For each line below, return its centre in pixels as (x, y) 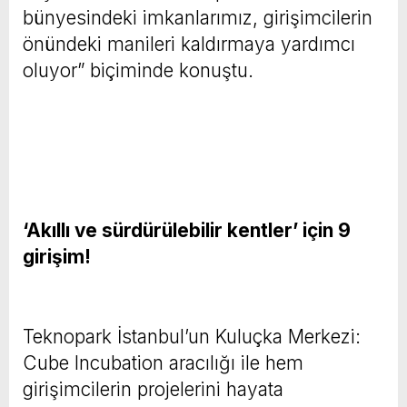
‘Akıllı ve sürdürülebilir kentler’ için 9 (187, 230)
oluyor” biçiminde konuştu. (138, 70)
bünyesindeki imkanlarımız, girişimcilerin (198, 17)
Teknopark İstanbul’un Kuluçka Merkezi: (192, 336)
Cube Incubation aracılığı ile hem (163, 362)
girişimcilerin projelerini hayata (153, 389)
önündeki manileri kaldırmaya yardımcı (189, 44)
